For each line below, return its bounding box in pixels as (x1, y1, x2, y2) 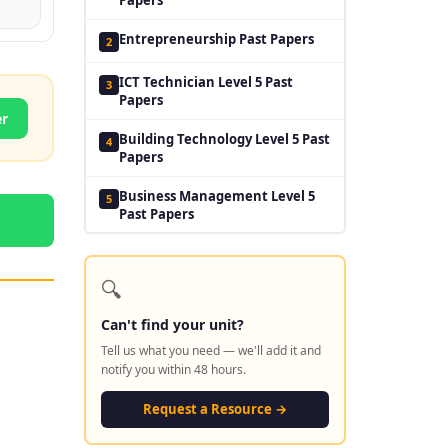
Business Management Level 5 (119, 186, 315, 205)
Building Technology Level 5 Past (119, 129, 330, 148)
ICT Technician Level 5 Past (119, 72, 293, 91)
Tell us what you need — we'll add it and (101, 341, 321, 359)
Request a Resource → (142, 399, 287, 418)
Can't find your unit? (101, 314, 244, 334)
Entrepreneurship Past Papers (119, 29, 314, 48)
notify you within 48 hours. (101, 360, 246, 378)
